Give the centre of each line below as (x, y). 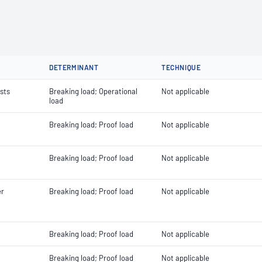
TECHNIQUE (181, 67)
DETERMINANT (74, 67)
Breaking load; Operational (93, 91)
